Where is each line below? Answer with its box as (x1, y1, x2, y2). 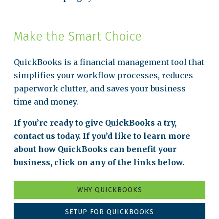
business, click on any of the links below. (14, 157, 184, 167)
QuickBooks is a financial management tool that (14, 57, 204, 67)
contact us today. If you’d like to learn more (14, 131, 190, 141)
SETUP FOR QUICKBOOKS (65, 208, 154, 216)
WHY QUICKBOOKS (77, 186, 142, 194)
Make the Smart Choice (14, 29, 142, 44)
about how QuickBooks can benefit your (14, 144, 176, 154)
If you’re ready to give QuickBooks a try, (14, 118, 176, 128)
